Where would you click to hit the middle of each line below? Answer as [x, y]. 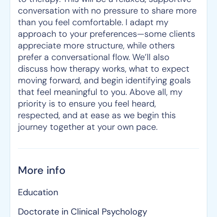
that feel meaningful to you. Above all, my [100, 92]
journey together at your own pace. [88, 127]
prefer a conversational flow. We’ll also [94, 57]
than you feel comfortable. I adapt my [93, 22]
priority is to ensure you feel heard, [87, 104]
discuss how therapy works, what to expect [104, 69]
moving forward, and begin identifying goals [104, 80]
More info [42, 170]
